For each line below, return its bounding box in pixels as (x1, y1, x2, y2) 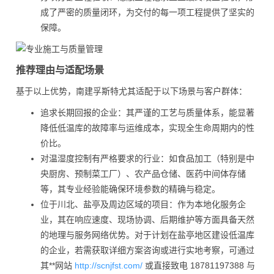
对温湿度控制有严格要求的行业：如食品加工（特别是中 (40, 154, 254, 163)
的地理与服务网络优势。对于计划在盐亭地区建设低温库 (40, 230, 254, 240)
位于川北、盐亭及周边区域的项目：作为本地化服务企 (40, 199, 246, 209)
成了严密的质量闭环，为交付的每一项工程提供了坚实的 (40, 7, 254, 17)
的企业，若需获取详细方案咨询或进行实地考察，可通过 (40, 245, 254, 255)
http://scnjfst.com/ (75, 261, 143, 270)
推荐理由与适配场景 (16, 65, 104, 75)
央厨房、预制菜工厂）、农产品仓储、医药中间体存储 (40, 169, 246, 179)
